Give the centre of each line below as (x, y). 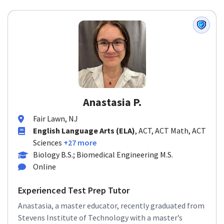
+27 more (80, 142)
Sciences (47, 142)
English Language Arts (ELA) (84, 130)
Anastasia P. (112, 102)
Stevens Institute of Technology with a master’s (100, 217)
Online (44, 166)
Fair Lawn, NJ (55, 118)
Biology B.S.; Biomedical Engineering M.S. (103, 154)
